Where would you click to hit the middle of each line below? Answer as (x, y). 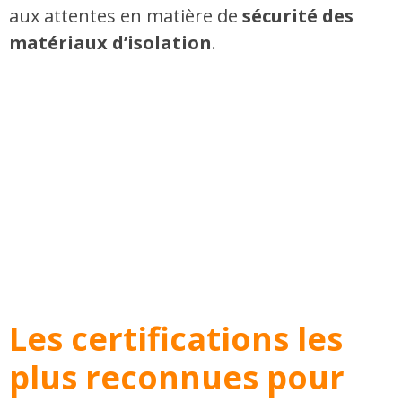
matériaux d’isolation (110, 43)
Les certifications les (176, 338)
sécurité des (298, 16)
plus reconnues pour (177, 377)
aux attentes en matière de (126, 16)
